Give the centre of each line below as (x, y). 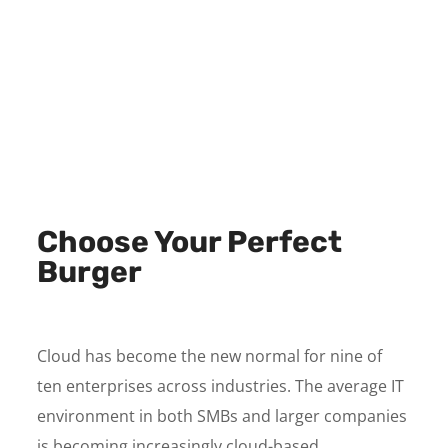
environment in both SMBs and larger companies (222, 416)
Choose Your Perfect (190, 242)
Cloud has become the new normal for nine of (210, 356)
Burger (90, 272)
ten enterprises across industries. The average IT (221, 386)
